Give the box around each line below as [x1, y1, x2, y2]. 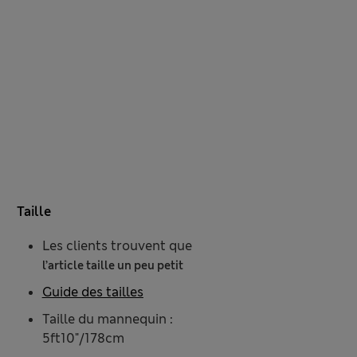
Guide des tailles [41, 284, 143, 301]
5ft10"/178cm [41, 330, 124, 347]
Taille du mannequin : [41, 311, 173, 328]
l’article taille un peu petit [41, 258, 183, 273]
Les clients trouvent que [41, 237, 192, 255]
